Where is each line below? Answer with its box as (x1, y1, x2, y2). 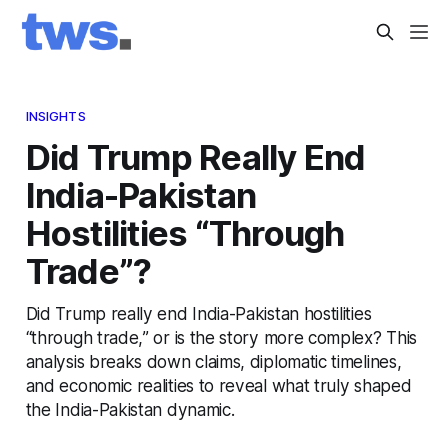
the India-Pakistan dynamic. (25, 398, 235, 420)
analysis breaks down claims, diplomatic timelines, (25, 350, 402, 372)
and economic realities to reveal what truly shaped (25, 374, 412, 396)
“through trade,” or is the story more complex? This (25, 326, 417, 348)
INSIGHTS (25, 107, 86, 124)
